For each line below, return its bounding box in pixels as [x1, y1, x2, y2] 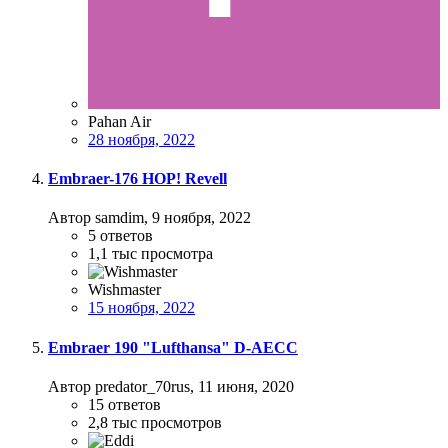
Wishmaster [88, 281, 161, 299]
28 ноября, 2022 [88, 130, 195, 148]
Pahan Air [88, 112, 151, 130]
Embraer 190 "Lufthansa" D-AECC [48, 338, 298, 356]
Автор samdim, [48, 209, 152, 227]
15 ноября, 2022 [88, 299, 195, 317]
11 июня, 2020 [198, 377, 294, 395]
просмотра [141, 245, 213, 263]
